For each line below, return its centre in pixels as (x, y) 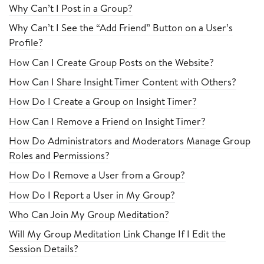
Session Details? (44, 249)
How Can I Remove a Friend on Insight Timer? (107, 121)
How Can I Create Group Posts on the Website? (111, 62)
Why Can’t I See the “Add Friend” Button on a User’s (121, 28)
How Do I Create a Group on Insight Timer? (103, 101)
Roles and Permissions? (59, 155)
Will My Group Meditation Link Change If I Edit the (117, 234)
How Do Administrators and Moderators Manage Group (130, 140)
